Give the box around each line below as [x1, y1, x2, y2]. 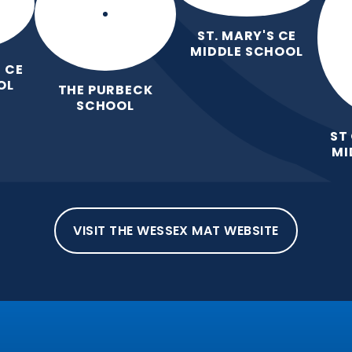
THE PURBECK [57, 81, 153, 100]
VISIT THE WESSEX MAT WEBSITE [73, 222, 279, 240]
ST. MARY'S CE [196, 26, 297, 45]
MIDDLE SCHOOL [190, 42, 303, 60]
